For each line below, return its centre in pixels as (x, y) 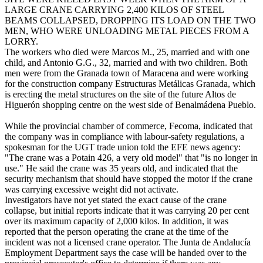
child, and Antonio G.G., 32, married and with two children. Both (126, 63)
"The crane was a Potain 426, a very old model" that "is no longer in (131, 158)
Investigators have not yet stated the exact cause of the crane (116, 200)
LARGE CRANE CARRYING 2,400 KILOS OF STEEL (114, 10)
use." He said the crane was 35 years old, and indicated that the (121, 168)
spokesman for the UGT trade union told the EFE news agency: (123, 147)
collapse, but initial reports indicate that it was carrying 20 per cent (127, 211)
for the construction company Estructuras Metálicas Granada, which (130, 84)
